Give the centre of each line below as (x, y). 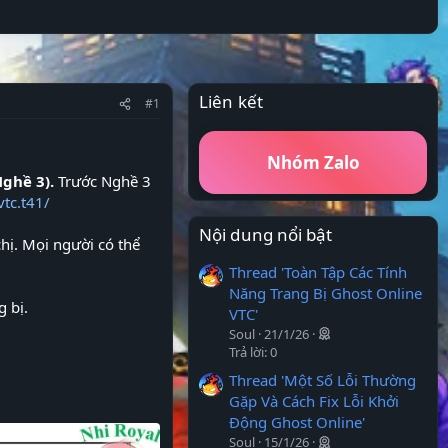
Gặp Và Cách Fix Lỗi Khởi (314, 400)
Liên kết (231, 102)
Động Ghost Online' (297, 421)
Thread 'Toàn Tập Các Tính (318, 271)
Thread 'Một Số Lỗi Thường (322, 379)
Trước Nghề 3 (104, 181)
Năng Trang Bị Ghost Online (325, 292)
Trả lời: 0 (253, 351)
